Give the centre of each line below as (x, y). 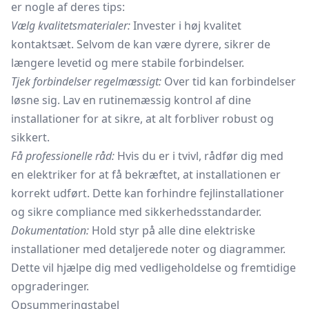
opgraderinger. (50, 286)
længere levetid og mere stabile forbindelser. (128, 63)
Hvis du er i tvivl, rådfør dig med (199, 156)
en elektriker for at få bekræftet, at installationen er (146, 175)
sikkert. (30, 137)
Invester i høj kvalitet (186, 26)
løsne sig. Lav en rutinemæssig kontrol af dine (131, 100)
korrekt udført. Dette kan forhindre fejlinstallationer (148, 193)
